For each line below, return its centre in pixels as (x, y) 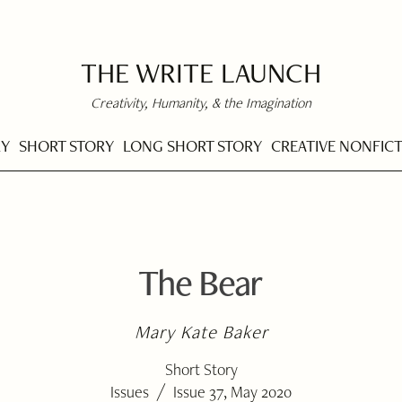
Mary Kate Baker (201, 332)
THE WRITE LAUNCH (201, 72)
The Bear (200, 282)
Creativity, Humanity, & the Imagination (201, 103)
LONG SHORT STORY (192, 145)
